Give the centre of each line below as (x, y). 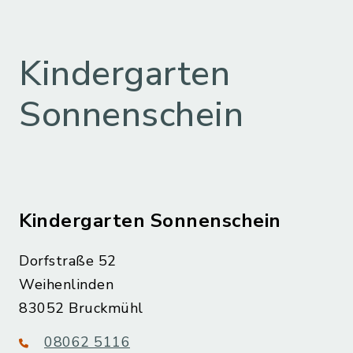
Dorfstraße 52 (68, 261)
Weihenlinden (66, 285)
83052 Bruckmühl (81, 308)
